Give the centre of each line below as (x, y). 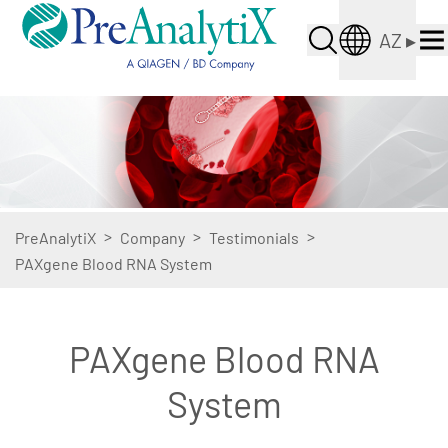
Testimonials (254, 237)
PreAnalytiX (55, 237)
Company (152, 237)
